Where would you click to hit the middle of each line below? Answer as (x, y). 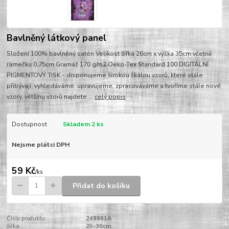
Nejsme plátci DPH (40, 144)
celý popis (110, 97)
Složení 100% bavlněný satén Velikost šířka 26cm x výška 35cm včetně (110, 54)
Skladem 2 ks (83, 124)
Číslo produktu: (27, 219)
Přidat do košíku (101, 186)
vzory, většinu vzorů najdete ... (51, 97)
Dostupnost (29, 124)
